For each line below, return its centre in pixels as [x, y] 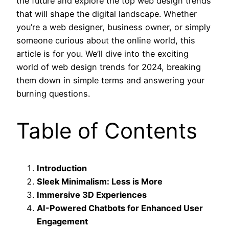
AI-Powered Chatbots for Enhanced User [120, 208]
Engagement [62, 221]
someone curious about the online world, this [106, 40]
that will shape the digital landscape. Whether [107, 14]
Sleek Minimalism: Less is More [100, 181]
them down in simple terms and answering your [110, 80]
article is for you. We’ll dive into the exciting [102, 53]
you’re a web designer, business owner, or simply [113, 27]
